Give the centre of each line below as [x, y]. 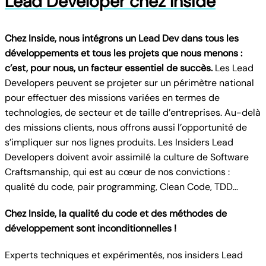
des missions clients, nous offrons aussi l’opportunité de [126, 127]
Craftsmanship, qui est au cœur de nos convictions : [117, 172]
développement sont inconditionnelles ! [91, 228]
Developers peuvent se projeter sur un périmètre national [129, 83]
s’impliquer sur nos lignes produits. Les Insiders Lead [119, 142]
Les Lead [234, 68]
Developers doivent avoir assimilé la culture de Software [127, 157]
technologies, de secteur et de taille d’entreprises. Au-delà [133, 113]
